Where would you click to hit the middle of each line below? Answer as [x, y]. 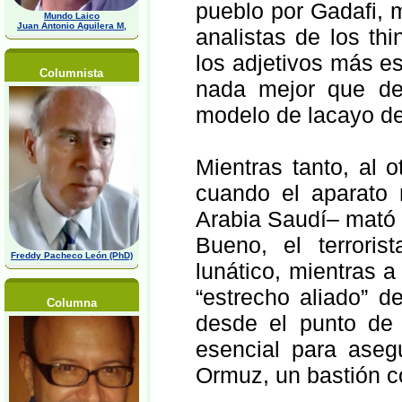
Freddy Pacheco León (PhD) [72, 255]
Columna [72, 303]
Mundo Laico [72, 16]
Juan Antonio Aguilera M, [72, 26]
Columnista [72, 73]
